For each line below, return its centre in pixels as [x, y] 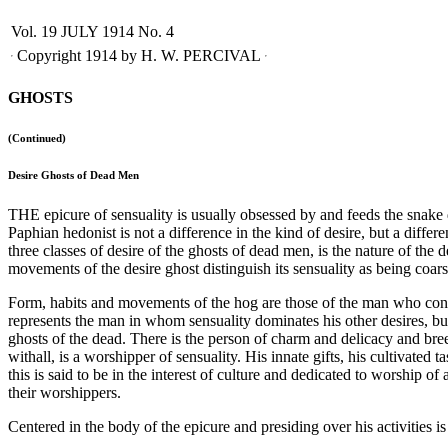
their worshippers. [64, 392]
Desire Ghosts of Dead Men [73, 174]
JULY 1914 [97, 31]
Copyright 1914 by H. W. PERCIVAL [139, 55]
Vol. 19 [34, 31]
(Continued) [37, 137]
